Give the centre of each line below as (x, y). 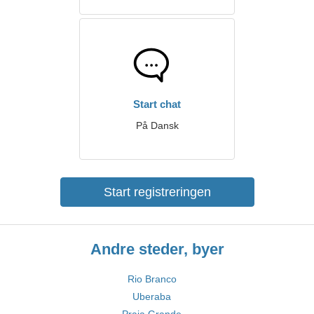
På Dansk (157, 125)
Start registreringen (157, 192)
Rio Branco (152, 279)
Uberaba (152, 296)
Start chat (157, 104)
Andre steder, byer (157, 249)
